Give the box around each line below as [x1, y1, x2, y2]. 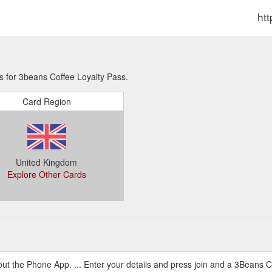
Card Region [22, 95, 71, 107]
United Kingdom [16, 156, 77, 168]
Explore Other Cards [7, 168, 86, 180]
